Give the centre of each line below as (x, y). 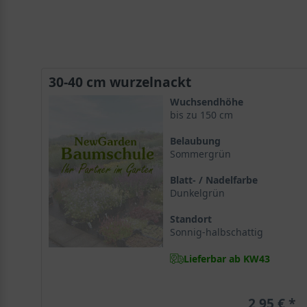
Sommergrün (200, 154)
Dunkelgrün (197, 193)
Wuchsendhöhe (206, 102)
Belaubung (195, 141)
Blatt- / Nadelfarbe (213, 180)
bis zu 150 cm (201, 115)
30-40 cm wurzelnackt (120, 82)
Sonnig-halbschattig (216, 232)
